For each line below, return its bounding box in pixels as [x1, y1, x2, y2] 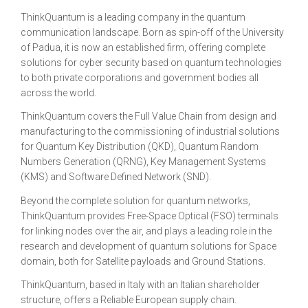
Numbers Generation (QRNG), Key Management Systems [21, 156, 266, 167]
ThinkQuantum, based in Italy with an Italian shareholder [21, 279, 260, 290]
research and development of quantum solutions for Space [21, 240, 276, 252]
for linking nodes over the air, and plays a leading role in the [21, 225, 272, 236]
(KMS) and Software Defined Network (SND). [21, 171, 211, 182]
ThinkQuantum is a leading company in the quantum [21, 11, 245, 23]
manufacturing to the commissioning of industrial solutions [21, 126, 280, 137]
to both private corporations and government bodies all [21, 71, 258, 83]
